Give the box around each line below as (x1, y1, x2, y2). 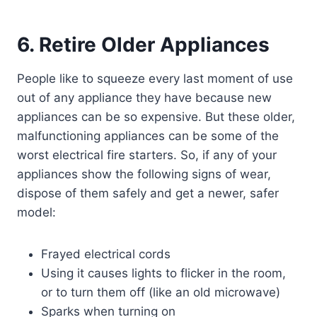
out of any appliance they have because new (17, 90, 272, 105)
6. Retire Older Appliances (17, 32, 270, 57)
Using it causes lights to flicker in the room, (41, 265, 286, 280)
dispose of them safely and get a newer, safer (17, 185, 279, 200)
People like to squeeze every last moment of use (17, 71, 293, 86)
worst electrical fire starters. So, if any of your (17, 147, 277, 162)
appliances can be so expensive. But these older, (17, 109, 295, 124)
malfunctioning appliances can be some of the (17, 128, 279, 143)
